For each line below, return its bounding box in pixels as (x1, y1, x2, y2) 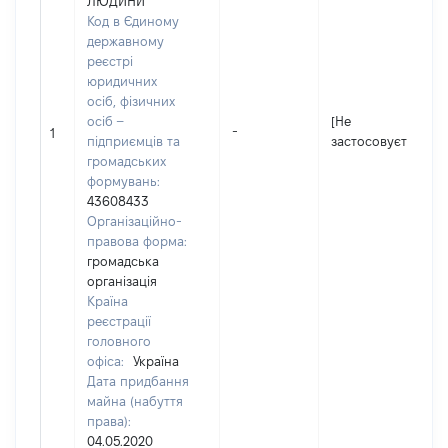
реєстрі (87, 54, 133, 68)
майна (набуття (87, 394, 183, 408)
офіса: (87, 354, 128, 368)
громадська (87, 254, 159, 268)
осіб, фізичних (87, 94, 175, 108)
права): (87, 414, 131, 428)
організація (87, 274, 157, 288)
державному (87, 34, 164, 48)
